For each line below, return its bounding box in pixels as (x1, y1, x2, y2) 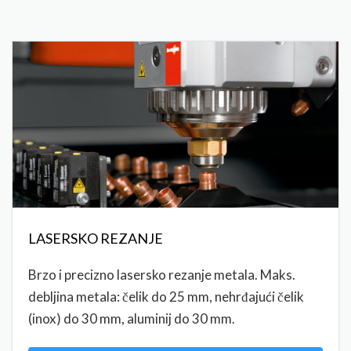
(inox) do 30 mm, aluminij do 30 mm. (28, 310, 235, 327)
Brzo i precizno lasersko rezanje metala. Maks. (28, 266, 295, 284)
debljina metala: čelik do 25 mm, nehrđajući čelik (28, 288, 304, 306)
